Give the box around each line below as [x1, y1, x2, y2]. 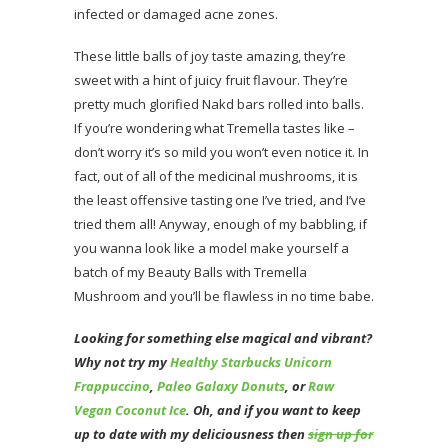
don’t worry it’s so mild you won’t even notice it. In [74, 143, 369, 162]
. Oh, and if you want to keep [186, 401, 361, 420]
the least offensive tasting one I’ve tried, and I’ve [74, 191, 366, 210]
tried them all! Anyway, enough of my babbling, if [74, 215, 367, 234]
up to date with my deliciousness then [74, 425, 308, 444]
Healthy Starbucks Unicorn [170, 353, 332, 372]
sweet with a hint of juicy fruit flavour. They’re [74, 71, 348, 90]
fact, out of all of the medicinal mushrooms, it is [74, 167, 358, 186]
